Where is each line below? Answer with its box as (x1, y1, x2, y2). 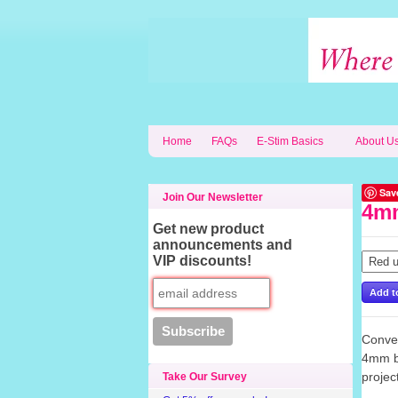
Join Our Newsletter (163, 191, 263, 203)
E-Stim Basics (257, 135, 323, 147)
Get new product (153, 221, 265, 236)
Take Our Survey (163, 370, 247, 383)
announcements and (153, 237, 293, 252)
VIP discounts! (153, 253, 252, 268)
